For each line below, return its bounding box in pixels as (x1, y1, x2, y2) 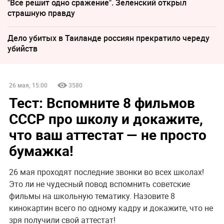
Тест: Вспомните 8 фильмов (8, 93, 195, 112)
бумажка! (8, 141, 73, 160)
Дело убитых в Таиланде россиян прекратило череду (7, 32, 209, 43)
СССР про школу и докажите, (8, 109, 203, 128)
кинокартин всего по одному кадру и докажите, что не (8, 202, 213, 214)
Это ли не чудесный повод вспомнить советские (8, 178, 190, 190)
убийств (7, 42, 37, 54)
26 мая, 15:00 (8, 81, 47, 89)
